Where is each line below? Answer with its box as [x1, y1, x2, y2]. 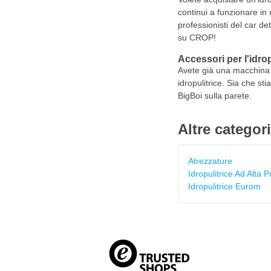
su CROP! [177, 33, 216, 42]
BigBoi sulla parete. [177, 91, 252, 100]
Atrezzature [188, 156, 232, 166]
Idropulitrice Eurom [188, 181, 261, 191]
